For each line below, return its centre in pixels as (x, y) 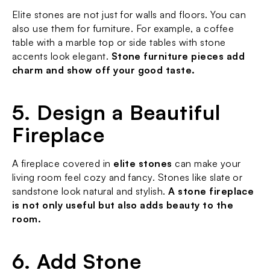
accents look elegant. (62, 56)
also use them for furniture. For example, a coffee (123, 28)
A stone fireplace (211, 191)
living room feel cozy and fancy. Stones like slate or (127, 177)
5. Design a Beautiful (117, 112)
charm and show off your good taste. (104, 70)
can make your (206, 163)
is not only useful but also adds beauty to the (123, 205)
